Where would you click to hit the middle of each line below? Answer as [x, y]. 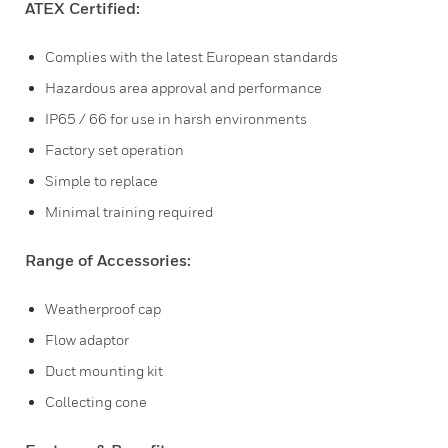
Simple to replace [101, 180]
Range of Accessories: [108, 260]
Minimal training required [129, 211]
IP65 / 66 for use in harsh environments [176, 118]
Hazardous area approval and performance [183, 87]
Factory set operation [114, 149]
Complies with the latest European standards [191, 56]
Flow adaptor [87, 339]
